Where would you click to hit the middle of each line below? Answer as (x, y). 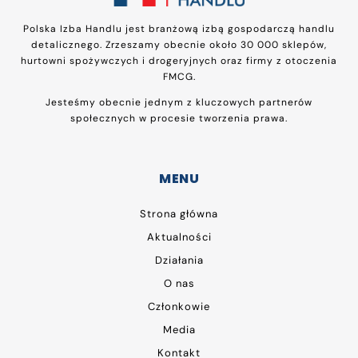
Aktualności (179, 237)
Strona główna (179, 213)
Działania (179, 260)
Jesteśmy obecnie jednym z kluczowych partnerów (179, 102)
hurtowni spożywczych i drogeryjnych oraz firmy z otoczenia (179, 60)
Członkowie (179, 306)
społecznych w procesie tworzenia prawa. (179, 118)
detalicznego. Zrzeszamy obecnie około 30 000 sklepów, (179, 44)
